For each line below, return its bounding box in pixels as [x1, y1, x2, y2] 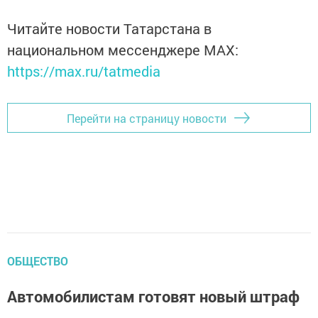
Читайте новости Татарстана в [7, 19, 212, 38]
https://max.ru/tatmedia [7, 62, 160, 80]
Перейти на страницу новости [67, 110, 226, 126]
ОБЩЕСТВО [7, 253, 68, 268]
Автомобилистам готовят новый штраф [7, 286, 300, 307]
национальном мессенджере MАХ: [7, 40, 238, 59]
